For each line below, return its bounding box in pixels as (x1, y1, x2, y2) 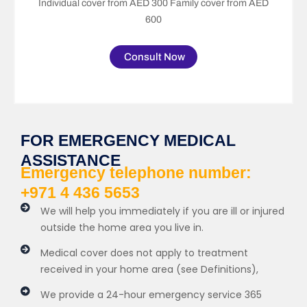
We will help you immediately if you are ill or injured (40, 204, 284, 218)
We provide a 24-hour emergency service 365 (40, 287, 262, 302)
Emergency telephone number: (21, 163, 251, 182)
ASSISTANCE (21, 151, 121, 169)
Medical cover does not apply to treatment (40, 245, 248, 260)
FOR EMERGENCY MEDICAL (21, 131, 236, 149)
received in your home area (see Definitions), (40, 262, 258, 276)
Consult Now (124, 51, 185, 62)
